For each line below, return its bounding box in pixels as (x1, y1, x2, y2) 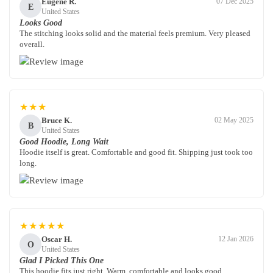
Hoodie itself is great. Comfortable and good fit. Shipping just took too (19, 147, 253, 157)
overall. (19, 40, 44, 49)
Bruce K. (41, 115, 72, 125)
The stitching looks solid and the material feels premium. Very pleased (19, 29, 250, 38)
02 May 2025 (214, 116, 253, 125)
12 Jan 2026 (218, 235, 253, 244)
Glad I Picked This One (19, 256, 104, 266)
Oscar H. (41, 234, 72, 244)
